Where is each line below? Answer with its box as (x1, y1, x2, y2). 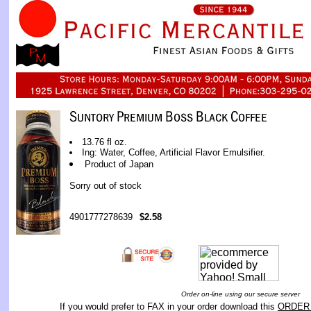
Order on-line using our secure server (180, 290, 300, 298)
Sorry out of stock (69, 180, 142, 191)
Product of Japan (85, 159, 153, 169)
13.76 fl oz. (82, 137, 127, 147)
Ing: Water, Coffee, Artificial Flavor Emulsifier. (82, 147, 265, 158)
